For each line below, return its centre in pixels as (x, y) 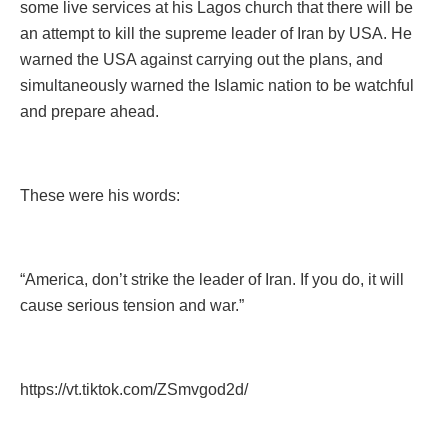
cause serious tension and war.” (132, 305)
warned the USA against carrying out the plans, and (201, 59)
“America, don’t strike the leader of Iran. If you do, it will (212, 279)
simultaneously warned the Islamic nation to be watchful (217, 85)
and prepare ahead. (89, 111)
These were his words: (100, 195)
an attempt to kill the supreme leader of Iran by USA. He (216, 33)
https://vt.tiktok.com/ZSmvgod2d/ (134, 389)
